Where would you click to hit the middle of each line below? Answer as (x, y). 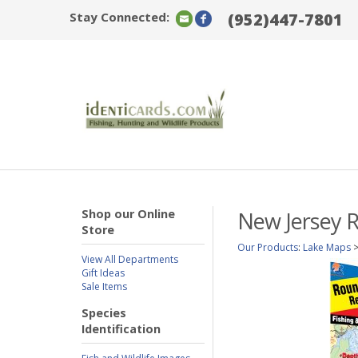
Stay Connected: (119, 17)
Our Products (268, 247)
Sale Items (104, 286)
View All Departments (130, 259)
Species (104, 313)
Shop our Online (128, 214)
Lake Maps (327, 247)
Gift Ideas (103, 273)
